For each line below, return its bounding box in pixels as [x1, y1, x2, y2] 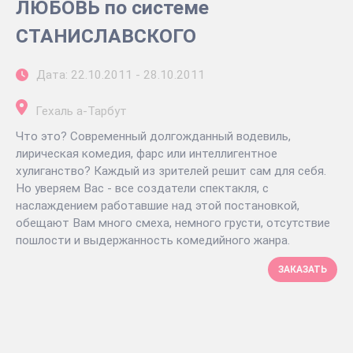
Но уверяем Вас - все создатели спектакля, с [16, 180, 269, 195]
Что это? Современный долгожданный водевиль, [16, 128, 291, 143]
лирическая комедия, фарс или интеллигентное [16, 146, 277, 161]
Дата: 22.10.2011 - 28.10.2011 [36, 67, 205, 82]
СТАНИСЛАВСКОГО [16, 24, 196, 47]
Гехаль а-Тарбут [35, 103, 127, 118]
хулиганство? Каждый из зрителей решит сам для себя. [16, 163, 326, 178]
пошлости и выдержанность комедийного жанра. [16, 232, 290, 247]
